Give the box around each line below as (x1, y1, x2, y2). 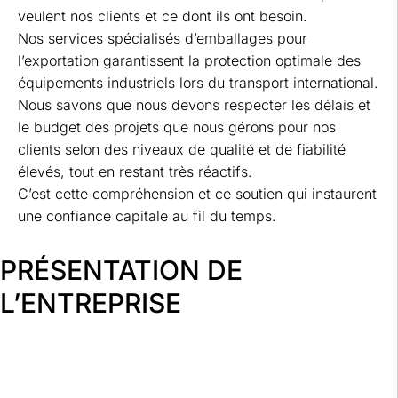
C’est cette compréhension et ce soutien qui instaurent (18, 185, 377, 203)
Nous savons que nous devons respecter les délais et (18, 96, 370, 115)
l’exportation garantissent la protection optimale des (18, 52, 361, 70)
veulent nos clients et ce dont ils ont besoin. (18, 7, 307, 26)
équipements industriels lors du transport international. (18, 74, 378, 92)
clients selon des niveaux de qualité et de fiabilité (18, 140, 346, 159)
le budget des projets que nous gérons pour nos (18, 118, 336, 137)
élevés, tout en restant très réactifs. (18, 163, 252, 181)
